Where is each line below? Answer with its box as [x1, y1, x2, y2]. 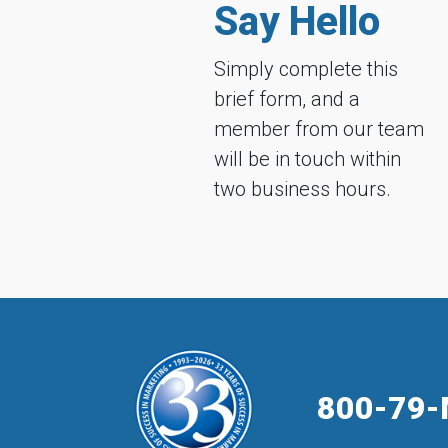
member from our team [214, 116, 424, 141]
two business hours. [214, 176, 391, 201]
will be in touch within [214, 146, 401, 171]
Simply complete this [214, 56, 398, 81]
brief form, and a [214, 86, 360, 111]
